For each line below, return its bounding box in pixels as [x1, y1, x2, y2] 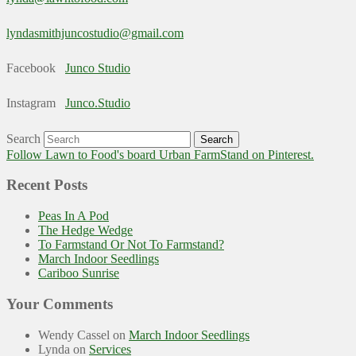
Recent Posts [6, 176, 87, 194]
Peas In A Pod [38, 209, 109, 223]
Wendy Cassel [38, 327, 110, 342]
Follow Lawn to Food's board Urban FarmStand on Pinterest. [6, 147, 314, 161]
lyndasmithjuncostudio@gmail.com [6, 25, 184, 40]
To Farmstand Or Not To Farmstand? [38, 238, 224, 252]
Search [6, 131, 41, 145]
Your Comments [6, 295, 113, 312]
